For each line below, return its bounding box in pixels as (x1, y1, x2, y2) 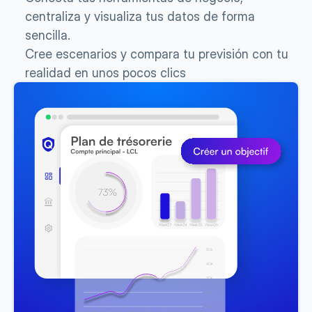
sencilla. (25, 28, 70, 42)
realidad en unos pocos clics (25, 65, 186, 80)
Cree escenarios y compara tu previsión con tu (25, 47, 288, 61)
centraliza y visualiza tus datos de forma (25, 9, 255, 24)
